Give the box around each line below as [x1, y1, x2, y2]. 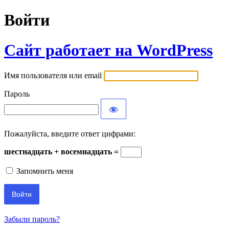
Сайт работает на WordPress [4, 40, 213, 59]
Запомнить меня [16, 167, 73, 176]
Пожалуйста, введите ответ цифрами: [4, 129, 135, 139]
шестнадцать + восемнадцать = [4, 147, 121, 156]
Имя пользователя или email [4, 71, 102, 80]
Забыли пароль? [4, 215, 60, 224]
